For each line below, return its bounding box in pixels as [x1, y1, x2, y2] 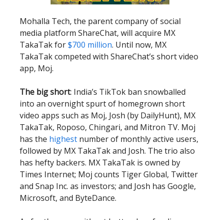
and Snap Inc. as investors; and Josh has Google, [20, 181, 196, 192]
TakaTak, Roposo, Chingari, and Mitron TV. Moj [20, 122, 195, 133]
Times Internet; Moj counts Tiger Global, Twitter [20, 169, 198, 180]
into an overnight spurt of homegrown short [20, 98, 185, 110]
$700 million [66, 39, 112, 51]
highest [47, 134, 77, 145]
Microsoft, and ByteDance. [20, 192, 116, 204]
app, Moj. [20, 63, 54, 74]
